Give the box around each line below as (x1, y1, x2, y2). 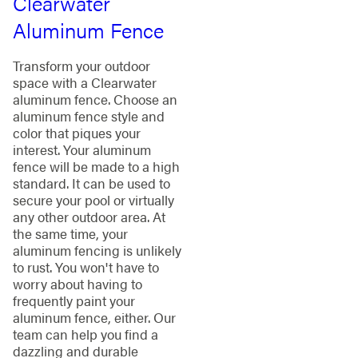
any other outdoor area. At (12, 207, 165, 227)
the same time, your (12, 224, 128, 244)
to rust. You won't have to (12, 257, 159, 277)
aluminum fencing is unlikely (12, 241, 181, 261)
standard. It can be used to (12, 173, 170, 193)
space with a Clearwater (12, 73, 157, 93)
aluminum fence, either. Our (12, 308, 176, 328)
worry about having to (12, 274, 142, 294)
